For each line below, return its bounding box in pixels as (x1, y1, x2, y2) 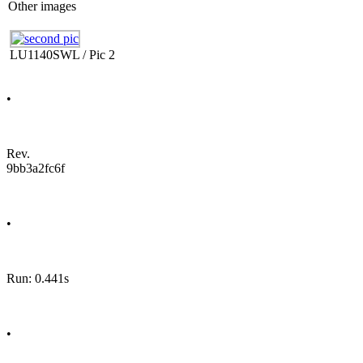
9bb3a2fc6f (6, 161, 65, 175)
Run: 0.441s (6, 271, 69, 285)
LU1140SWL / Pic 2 (10, 48, 115, 62)
